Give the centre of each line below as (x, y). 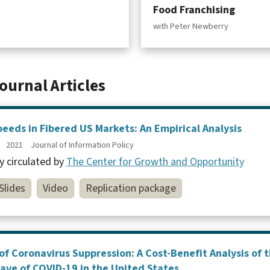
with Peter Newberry (191, 26)
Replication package (131, 188)
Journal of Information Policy (82, 145)
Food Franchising (194, 10)
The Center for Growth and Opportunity (155, 162)
